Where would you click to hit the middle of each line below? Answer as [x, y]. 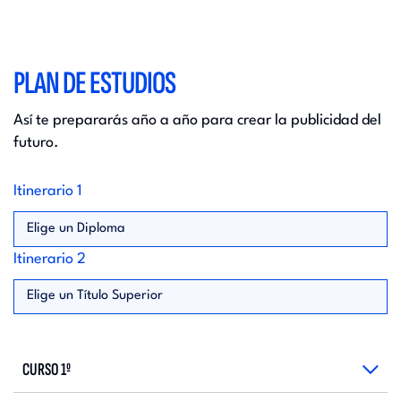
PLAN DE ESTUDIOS [94, 84]
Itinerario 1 [48, 191]
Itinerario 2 [50, 259]
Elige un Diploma [76, 228]
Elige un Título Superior [94, 296]
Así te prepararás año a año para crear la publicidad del [197, 120]
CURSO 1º [47, 370]
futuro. [36, 143]
